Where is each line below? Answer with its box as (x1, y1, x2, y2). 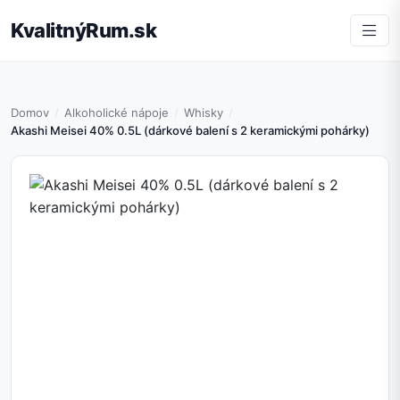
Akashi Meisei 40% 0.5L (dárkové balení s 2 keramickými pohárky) (11, 123, 370, 138)
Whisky (184, 105, 223, 121)
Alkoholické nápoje (64, 105, 169, 121)
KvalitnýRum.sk (11, 18, 156, 42)
